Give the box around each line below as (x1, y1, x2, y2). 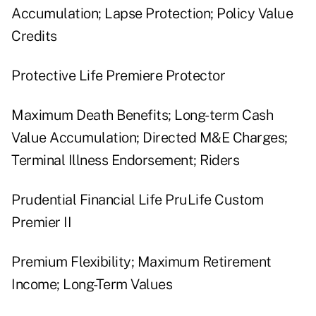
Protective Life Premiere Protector (11, 67, 225, 85)
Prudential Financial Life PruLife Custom (11, 191, 263, 209)
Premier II (11, 214, 71, 231)
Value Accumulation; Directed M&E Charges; (11, 129, 288, 147)
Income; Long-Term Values (11, 276, 172, 293)
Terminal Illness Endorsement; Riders (11, 152, 239, 169)
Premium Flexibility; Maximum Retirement (11, 253, 272, 271)
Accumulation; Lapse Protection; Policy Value (11, 5, 293, 23)
